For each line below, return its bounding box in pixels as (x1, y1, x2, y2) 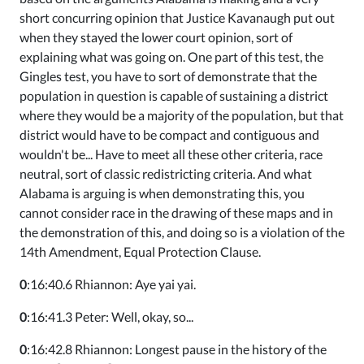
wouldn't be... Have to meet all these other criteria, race (19, 146, 323, 162)
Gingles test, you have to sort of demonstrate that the (19, 68, 317, 84)
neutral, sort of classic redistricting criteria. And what (19, 166, 312, 181)
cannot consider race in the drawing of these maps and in (19, 205, 333, 220)
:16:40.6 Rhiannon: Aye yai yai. (27, 276, 196, 292)
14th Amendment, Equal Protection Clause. (19, 244, 261, 259)
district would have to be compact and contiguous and (19, 127, 319, 142)
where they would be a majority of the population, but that (19, 107, 344, 123)
